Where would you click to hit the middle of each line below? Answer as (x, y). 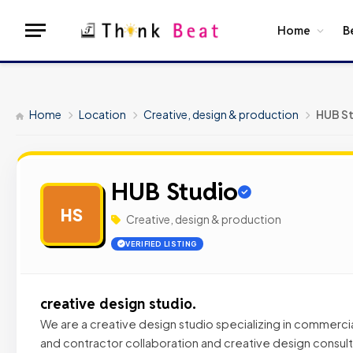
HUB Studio (175, 191)
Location (102, 114)
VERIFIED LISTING (162, 244)
